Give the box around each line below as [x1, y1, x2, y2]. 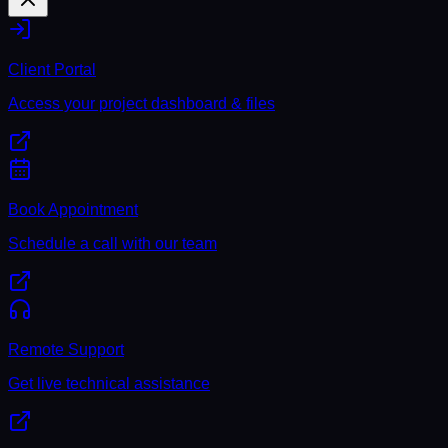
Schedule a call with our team [8, 235, 217, 252]
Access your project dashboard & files [8, 95, 275, 112]
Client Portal [8, 61, 96, 78]
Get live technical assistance [8, 375, 210, 392]
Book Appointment [8, 201, 138, 218]
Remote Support [8, 341, 124, 358]
